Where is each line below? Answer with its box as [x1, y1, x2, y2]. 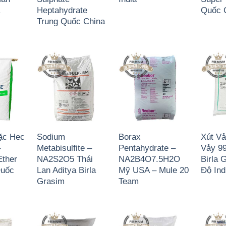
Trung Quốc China [37, 16, 105, 27]
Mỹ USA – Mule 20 [119, 165, 189, 176]
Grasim [37, 176, 65, 187]
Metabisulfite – [37, 143, 92, 153]
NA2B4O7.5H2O [119, 154, 181, 164]
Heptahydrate [37, 5, 88, 16]
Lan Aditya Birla [37, 165, 96, 176]
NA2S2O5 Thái [37, 154, 93, 164]
